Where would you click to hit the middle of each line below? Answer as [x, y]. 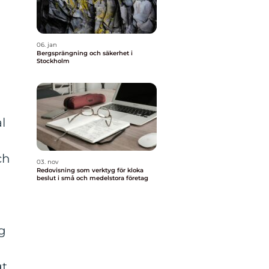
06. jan [47, 45]
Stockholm [53, 61]
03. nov [47, 162]
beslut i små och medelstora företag [92, 178]
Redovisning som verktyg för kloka [90, 170]
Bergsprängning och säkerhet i [85, 53]
